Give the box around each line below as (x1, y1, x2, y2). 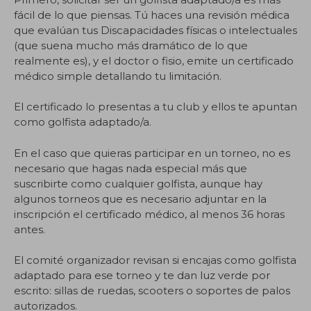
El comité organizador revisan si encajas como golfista (14, 253, 296, 267)
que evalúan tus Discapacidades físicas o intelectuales (14, 23, 297, 37)
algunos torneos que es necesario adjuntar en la (14, 192, 267, 205)
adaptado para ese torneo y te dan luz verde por (14, 269, 270, 282)
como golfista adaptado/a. (14, 115, 151, 128)
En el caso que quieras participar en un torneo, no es (14, 146, 290, 160)
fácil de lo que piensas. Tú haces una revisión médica (14, 8, 289, 22)
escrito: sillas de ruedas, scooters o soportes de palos (14, 284, 290, 297)
